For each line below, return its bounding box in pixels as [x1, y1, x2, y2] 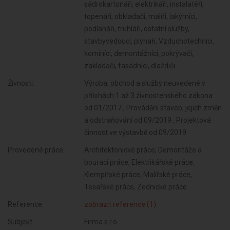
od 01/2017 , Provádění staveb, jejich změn [84, 104, 222, 112]
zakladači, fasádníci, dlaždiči [84, 62, 176, 70]
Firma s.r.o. [84, 218, 119, 226]
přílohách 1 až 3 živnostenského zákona [84, 91, 213, 100]
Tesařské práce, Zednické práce [84, 183, 187, 191]
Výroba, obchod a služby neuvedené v [84, 79, 206, 87]
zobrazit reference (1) [84, 200, 157, 208]
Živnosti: [8, 79, 34, 87]
